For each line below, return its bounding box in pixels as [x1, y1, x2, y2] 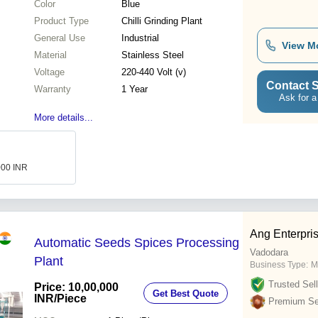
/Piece [54, 292, 87, 305]
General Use [34, 33, 85, 44]
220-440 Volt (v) [121, 67, 186, 78]
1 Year [121, 84, 148, 95]
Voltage [34, 67, 65, 78]
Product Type [34, 16, 89, 27]
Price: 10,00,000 [34, 281, 119, 294]
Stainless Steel [121, 50, 184, 61]
